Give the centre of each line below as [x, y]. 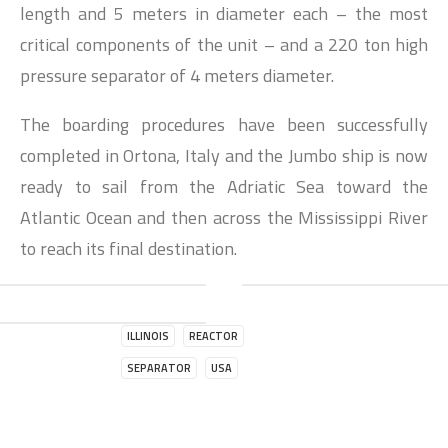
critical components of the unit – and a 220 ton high [224, 44]
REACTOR [213, 336]
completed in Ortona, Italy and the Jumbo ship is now [224, 155]
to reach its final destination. [128, 248]
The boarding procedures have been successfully [224, 124]
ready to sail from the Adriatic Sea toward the [224, 186]
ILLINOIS [147, 336]
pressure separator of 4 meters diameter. [177, 75]
